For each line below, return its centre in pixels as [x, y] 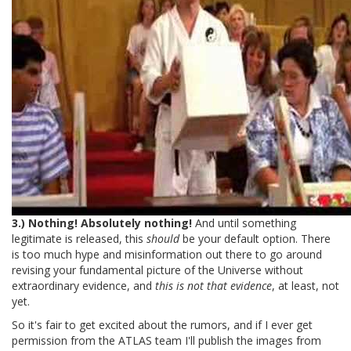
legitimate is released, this [79, 238]
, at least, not [306, 285]
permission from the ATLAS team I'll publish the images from [166, 340]
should [163, 238]
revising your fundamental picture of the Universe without [157, 270]
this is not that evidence [213, 285]
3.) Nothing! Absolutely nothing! [102, 223]
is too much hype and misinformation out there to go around [167, 254]
